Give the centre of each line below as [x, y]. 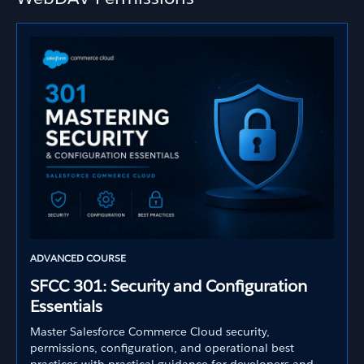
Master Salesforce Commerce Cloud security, [150, 332]
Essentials [66, 307]
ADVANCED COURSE [78, 258]
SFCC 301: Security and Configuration [169, 286]
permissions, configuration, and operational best [162, 348]
